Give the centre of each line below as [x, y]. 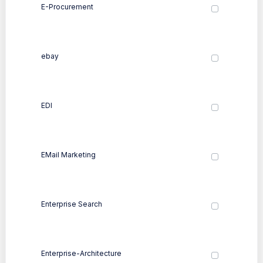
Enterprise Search [72, 204]
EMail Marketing [68, 154]
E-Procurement [67, 6]
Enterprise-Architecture [81, 253]
